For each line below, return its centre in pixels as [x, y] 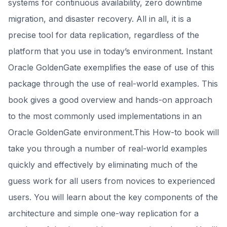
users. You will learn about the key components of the [113, 197]
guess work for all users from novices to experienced [111, 181]
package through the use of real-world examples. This [113, 84]
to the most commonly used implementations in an [105, 116]
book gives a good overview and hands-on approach [110, 100]
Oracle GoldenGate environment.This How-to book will [113, 132]
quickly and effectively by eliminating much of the [103, 165]
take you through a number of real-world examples [108, 148]
